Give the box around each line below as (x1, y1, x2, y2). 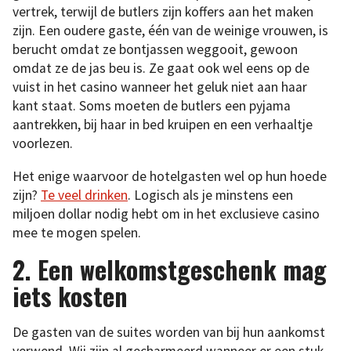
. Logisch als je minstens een (128, 186, 293, 204)
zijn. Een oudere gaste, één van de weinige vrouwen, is (13, 22, 328, 40)
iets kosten (13, 277, 128, 314)
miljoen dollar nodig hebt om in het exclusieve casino (13, 204, 320, 223)
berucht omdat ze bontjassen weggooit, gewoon (13, 41, 298, 59)
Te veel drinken (41, 186, 128, 204)
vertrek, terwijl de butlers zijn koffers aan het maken (13, 3, 313, 21)
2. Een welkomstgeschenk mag (13, 250, 327, 288)
